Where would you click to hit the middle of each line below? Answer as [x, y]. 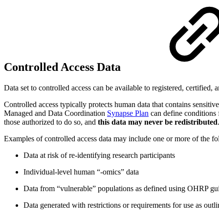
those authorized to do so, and [51, 122]
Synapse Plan [128, 113]
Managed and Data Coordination [55, 113]
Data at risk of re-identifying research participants [99, 155]
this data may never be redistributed [158, 122]
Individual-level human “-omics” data [81, 172]
